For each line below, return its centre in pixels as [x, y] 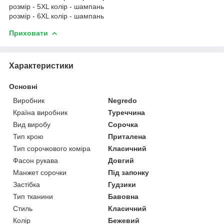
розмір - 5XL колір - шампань [56, 6]
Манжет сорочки [40, 172]
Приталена [127, 136]
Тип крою [28, 136]
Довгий [121, 160]
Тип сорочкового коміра [52, 148]
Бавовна [123, 196]
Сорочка [123, 124]
